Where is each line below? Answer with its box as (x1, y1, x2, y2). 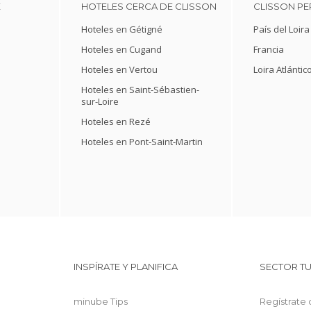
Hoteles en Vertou (81, 63, 158, 76)
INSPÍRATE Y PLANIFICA (74, 261, 178, 272)
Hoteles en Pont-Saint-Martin (81, 135, 203, 148)
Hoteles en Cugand (81, 43, 162, 56)
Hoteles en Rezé (81, 115, 151, 128)
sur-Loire (81, 95, 119, 108)
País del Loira (253, 23, 310, 35)
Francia (253, 43, 284, 56)
